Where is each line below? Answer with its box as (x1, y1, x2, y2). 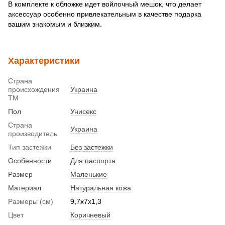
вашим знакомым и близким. (8, 20, 102, 28)
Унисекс (70, 107, 96, 116)
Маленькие (70, 170, 107, 178)
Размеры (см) (8, 197, 53, 205)
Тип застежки (8, 143, 51, 151)
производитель (8, 129, 57, 138)
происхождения (8, 85, 60, 93)
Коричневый (70, 210, 110, 219)
